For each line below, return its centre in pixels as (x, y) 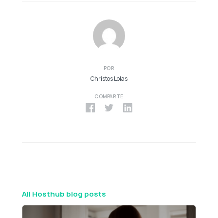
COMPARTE (109, 97)
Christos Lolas (109, 79)
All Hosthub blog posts (64, 194)
